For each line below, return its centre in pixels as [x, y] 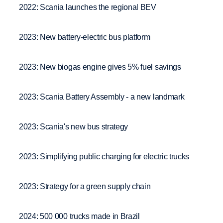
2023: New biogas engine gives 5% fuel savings [100, 67]
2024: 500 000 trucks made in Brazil [79, 216]
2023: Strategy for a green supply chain [85, 186]
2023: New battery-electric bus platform [85, 37]
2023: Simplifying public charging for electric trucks [104, 156]
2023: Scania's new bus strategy [74, 126]
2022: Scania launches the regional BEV [88, 7]
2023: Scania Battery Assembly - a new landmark [102, 97]
